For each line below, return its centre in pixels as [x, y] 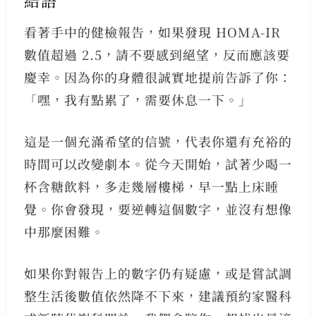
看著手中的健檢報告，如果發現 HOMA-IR [152, 31]
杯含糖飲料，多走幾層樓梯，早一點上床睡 [151, 186]
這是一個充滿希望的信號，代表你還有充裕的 [158, 141]
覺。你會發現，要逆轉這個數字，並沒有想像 [158, 208]
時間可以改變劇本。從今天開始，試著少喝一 [158, 163]
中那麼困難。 [64, 231]
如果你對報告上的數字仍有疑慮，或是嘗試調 [158, 273]
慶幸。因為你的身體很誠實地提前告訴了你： [158, 77]
